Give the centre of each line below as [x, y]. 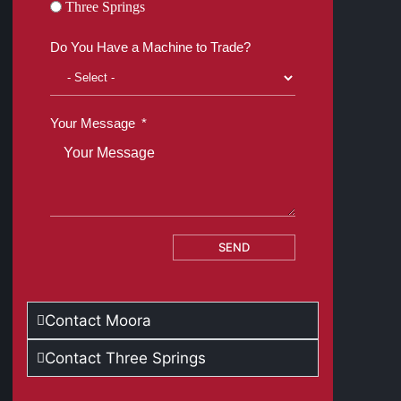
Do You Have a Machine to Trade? [151, 47]
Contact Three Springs [126, 358]
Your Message [93, 123]
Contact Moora [98, 320]
